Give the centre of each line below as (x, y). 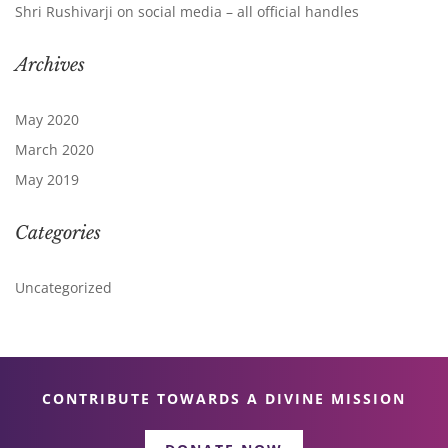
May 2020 (47, 120)
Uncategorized (63, 288)
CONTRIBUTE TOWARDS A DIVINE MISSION (224, 399)
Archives (50, 65)
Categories (58, 233)
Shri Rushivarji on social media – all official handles (187, 12)
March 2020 (54, 150)
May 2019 (47, 180)
